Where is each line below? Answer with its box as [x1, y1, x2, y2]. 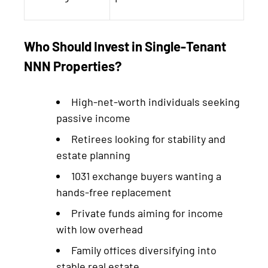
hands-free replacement [56, 185, 172, 199]
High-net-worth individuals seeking [71, 95, 240, 108]
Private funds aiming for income [71, 206, 223, 220]
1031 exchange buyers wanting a [71, 169, 221, 182]
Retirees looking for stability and [71, 132, 226, 145]
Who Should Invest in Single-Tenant [24, 38, 226, 54]
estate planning [56, 148, 130, 162]
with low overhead [56, 222, 143, 236]
